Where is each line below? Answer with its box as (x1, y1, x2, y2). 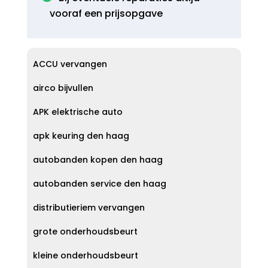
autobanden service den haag (32, 178, 166, 190)
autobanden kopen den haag (32, 154, 163, 166)
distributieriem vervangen (32, 202, 145, 214)
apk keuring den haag (32, 130, 129, 142)
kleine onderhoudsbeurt (32, 249, 138, 261)
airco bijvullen (32, 82, 93, 94)
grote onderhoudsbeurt (32, 226, 138, 237)
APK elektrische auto (32, 106, 123, 118)
